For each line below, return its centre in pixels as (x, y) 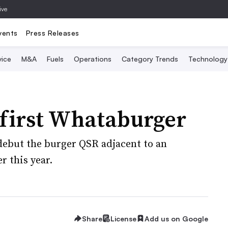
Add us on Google (176, 218)
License (123, 218)
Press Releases (52, 33)
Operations (93, 59)
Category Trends (150, 59)
